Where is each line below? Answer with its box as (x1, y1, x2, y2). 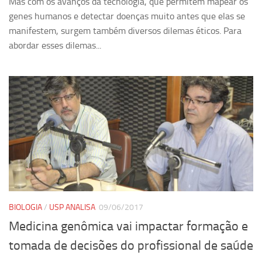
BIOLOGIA (9, 202, 42, 212)
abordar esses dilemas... (9, 39, 101, 51)
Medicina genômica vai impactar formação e (9, 218, 248, 234)
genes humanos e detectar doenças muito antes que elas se (9, 10, 245, 22)
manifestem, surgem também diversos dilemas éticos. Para (9, 25, 242, 36)
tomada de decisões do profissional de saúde (9, 237, 253, 253)
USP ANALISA (49, 202, 95, 212)
